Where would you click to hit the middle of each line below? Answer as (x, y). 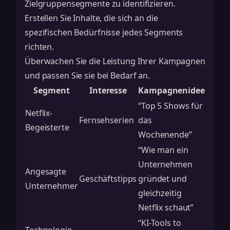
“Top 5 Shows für (171, 106)
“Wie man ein (163, 150)
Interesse (108, 90)
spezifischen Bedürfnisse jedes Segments (104, 32)
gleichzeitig (160, 193)
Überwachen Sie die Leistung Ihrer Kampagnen (115, 61)
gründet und (162, 179)
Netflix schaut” (166, 207)
